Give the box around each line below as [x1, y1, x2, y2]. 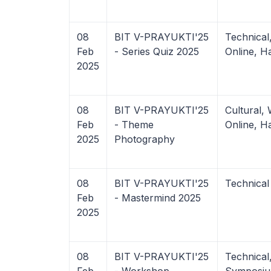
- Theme [114, 119, 154, 131]
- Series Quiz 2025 [114, 45, 199, 57]
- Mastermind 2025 [114, 192, 201, 204]
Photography [114, 133, 175, 145]
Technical [225, 177, 269, 189]
